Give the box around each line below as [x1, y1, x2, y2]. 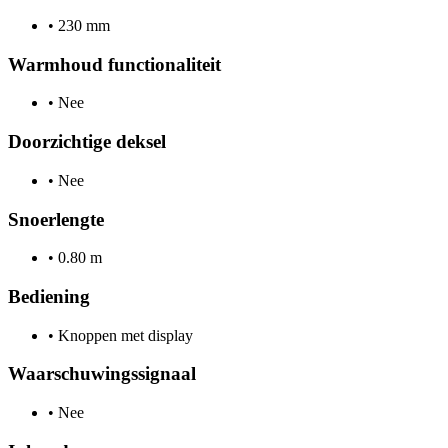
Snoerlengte [8, 208, 104, 230]
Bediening [8, 285, 90, 307]
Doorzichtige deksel [8, 131, 166, 153]
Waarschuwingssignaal [8, 363, 196, 385]
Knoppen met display [54, 326, 193, 344]
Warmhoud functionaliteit [8, 53, 221, 75]
